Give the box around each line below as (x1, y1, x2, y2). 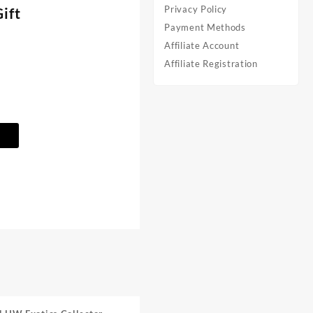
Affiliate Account (164, 40, 240, 51)
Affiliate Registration (164, 58, 258, 69)
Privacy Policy (164, 3, 228, 15)
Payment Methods (164, 22, 246, 33)
